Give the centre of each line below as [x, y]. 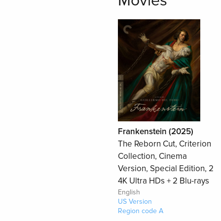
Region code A [140, 211]
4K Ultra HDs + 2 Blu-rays [163, 181]
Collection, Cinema [152, 156]
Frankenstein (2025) [155, 132]
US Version [135, 202]
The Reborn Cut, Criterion [164, 144]
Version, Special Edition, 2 [166, 169]
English [129, 192]
